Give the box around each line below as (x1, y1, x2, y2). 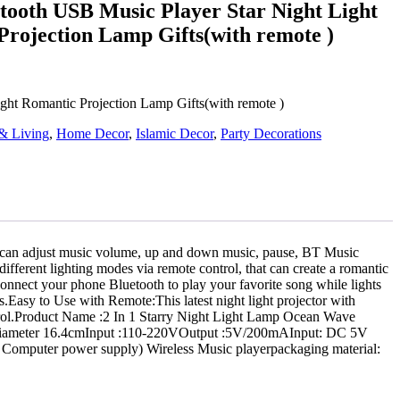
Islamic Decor (136, 125, 213, 141)
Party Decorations (221, 125, 321, 141)
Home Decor (56, 125, 129, 141)
